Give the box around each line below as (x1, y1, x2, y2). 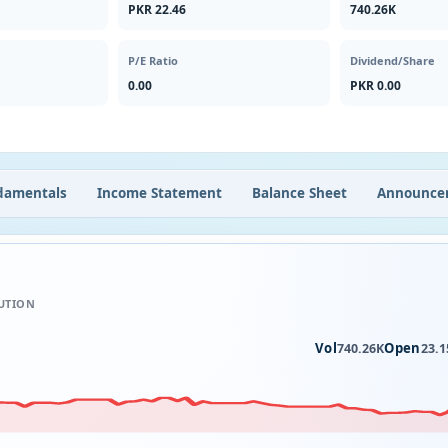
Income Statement (97, 183, 222, 202)
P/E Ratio (128, 53, 179, 68)
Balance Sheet (252, 183, 347, 202)
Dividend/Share (349, 53, 435, 68)
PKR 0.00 (349, 77, 401, 94)
